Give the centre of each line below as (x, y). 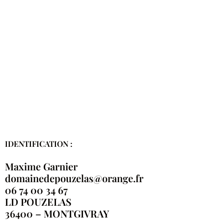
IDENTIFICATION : (39, 144)
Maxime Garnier (41, 166)
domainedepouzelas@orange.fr (74, 178)
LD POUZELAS (38, 202)
